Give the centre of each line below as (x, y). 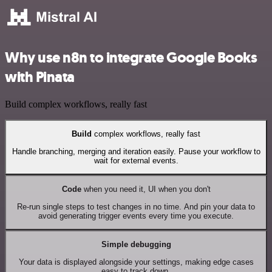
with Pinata (40, 77)
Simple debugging (136, 245)
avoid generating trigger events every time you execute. (136, 216)
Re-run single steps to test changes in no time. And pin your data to (136, 206)
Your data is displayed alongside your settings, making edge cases (136, 262)
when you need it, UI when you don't (146, 189)
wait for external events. (136, 160)
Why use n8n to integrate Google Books (131, 58)
